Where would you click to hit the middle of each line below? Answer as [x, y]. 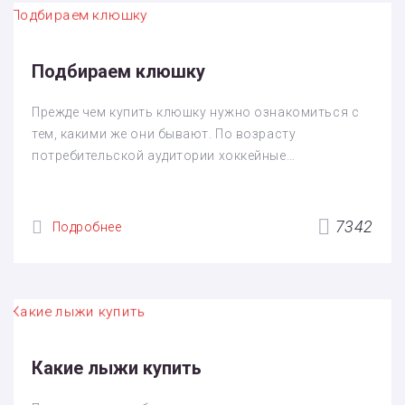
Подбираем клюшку [118, 72]
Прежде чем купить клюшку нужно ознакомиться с [196, 113]
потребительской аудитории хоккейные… [164, 156]
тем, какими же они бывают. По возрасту [164, 134]
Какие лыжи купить [117, 367]
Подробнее [87, 226]
